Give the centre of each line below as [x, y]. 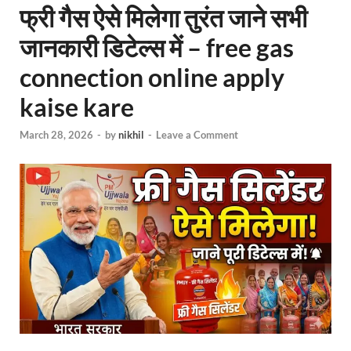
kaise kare [77, 107]
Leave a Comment [197, 135]
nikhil [131, 135]
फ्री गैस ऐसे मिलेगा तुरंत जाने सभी [163, 18]
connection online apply [152, 77]
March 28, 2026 [56, 135]
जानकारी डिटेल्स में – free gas [157, 47]
